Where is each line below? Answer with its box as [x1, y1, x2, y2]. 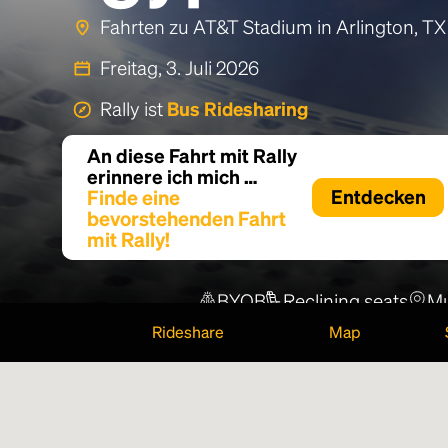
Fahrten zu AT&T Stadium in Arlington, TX [100, 14, 446, 38]
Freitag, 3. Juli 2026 [100, 55, 259, 79]
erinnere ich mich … [87, 164, 257, 189]
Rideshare [151, 321, 224, 342]
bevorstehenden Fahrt [87, 205, 286, 231]
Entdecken [330, 184, 426, 210]
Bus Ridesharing [167, 96, 308, 120]
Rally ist [100, 96, 167, 120]
